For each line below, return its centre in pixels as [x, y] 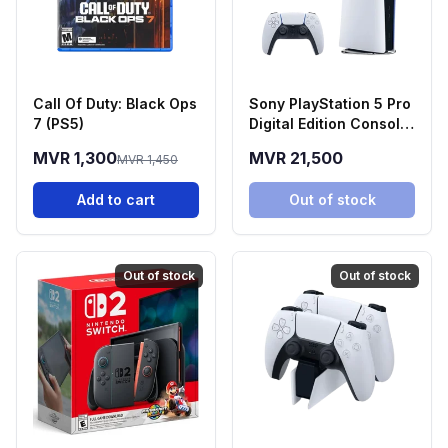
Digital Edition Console [329, 124]
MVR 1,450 [147, 160]
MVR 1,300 [75, 158]
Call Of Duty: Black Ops [115, 104]
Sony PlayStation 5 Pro [330, 104]
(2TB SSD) [285, 144]
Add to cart [116, 200]
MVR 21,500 [296, 158]
